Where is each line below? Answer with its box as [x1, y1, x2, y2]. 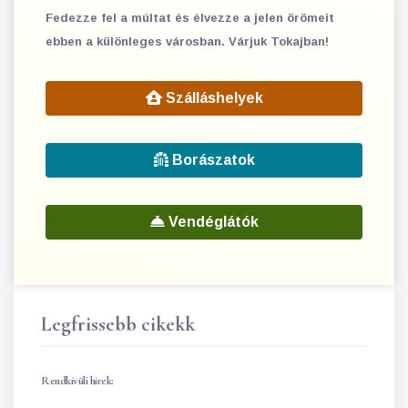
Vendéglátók [164, 213, 259, 229]
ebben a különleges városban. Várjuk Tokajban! [46, 34, 329, 48]
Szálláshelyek [161, 89, 263, 106]
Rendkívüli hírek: [41, 372, 114, 388]
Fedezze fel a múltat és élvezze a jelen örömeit [46, 10, 334, 25]
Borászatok [168, 151, 255, 168]
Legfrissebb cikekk [41, 311, 195, 336]
